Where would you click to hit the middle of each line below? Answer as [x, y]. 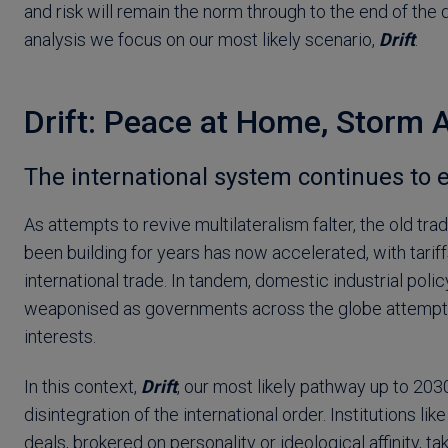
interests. [60, 336]
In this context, [82, 386]
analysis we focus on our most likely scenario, [201, 40]
